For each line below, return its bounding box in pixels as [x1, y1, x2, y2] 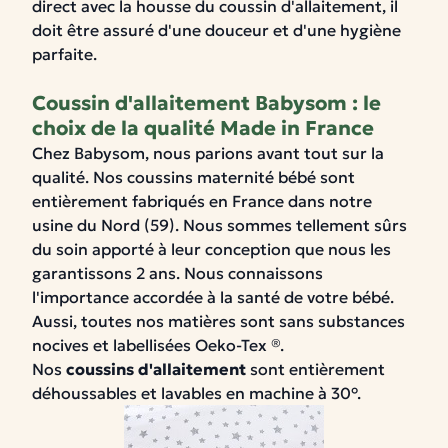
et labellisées [89, 335, 195, 355]
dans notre [284, 191, 372, 211]
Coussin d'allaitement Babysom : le [32, 90, 381, 116]
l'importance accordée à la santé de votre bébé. [32, 287, 394, 307]
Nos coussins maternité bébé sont [93, 167, 355, 187]
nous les [328, 239, 391, 259]
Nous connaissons [184, 263, 323, 283]
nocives [32, 335, 89, 355]
